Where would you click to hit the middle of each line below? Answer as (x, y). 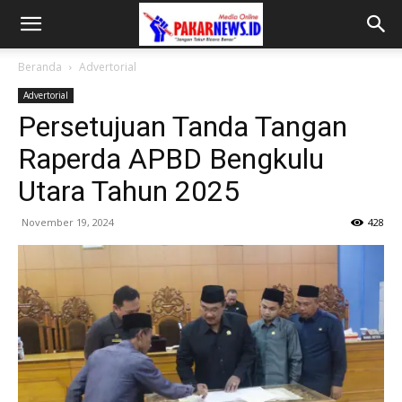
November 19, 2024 (68, 222)
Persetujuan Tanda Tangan (183, 127)
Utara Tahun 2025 (129, 191)
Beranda (40, 67)
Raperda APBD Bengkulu (171, 159)
